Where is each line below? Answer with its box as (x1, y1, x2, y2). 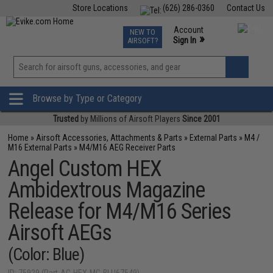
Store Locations (72, 3, 128, 13)
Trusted (52, 114, 79, 124)
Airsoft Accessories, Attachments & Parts (36, 133, 183, 143)
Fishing (54, 24, 79, 34)
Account (173, 25, 204, 35)
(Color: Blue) (8, 244, 85, 264)
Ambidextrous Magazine (8, 177, 205, 203)
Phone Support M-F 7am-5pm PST (147, 46, 262, 56)
